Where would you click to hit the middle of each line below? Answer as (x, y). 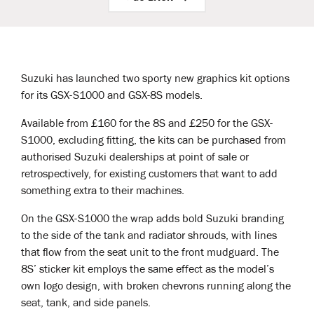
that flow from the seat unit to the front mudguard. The (150, 253)
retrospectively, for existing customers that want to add (149, 175)
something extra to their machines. (103, 192)
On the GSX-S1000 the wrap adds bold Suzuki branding (152, 220)
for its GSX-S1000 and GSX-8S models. (112, 96)
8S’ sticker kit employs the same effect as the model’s (148, 270)
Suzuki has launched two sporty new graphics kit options (155, 80)
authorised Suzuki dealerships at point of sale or (135, 158)
